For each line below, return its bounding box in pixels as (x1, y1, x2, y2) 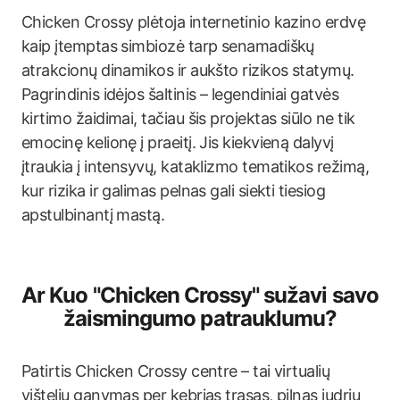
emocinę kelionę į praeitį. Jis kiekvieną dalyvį (21, 133, 334, 152)
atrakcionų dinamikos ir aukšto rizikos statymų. (21, 61, 354, 79)
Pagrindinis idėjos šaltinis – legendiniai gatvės (21, 85, 339, 104)
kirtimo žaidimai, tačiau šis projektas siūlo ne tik (21, 109, 355, 128)
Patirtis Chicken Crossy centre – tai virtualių (21, 362, 330, 380)
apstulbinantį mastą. (21, 205, 165, 224)
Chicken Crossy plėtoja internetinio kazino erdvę (21, 12, 366, 31)
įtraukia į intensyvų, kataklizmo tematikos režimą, (21, 157, 369, 176)
